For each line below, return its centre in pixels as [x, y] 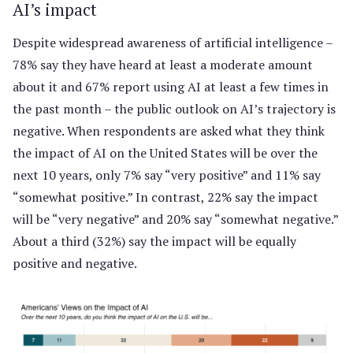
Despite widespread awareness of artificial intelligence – [173, 43]
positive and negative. [75, 263]
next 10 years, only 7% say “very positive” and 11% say [167, 175]
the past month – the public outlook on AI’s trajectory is [174, 109]
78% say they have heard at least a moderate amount [163, 65]
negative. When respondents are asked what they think [169, 131]
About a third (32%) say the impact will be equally [154, 241]
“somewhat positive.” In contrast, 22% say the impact [165, 197]
